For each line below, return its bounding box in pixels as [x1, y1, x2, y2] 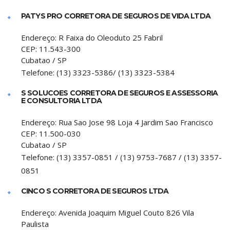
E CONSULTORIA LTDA [21, 96, 102, 105]
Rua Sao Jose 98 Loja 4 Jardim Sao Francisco [59, 117, 213, 127]
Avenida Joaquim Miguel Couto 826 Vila [59, 207, 194, 218]
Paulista [21, 219, 49, 229]
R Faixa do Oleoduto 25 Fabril [59, 32, 163, 43]
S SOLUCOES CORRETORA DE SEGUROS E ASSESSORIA [21, 88, 218, 98]
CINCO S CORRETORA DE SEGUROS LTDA [21, 186, 169, 196]
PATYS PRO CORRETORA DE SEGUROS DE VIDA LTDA [21, 11, 210, 21]
